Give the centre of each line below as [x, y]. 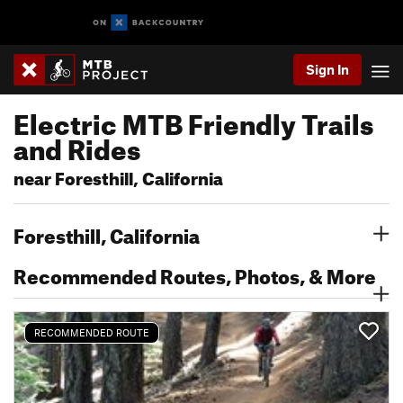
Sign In [327, 69]
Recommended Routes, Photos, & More [195, 273]
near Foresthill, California [118, 176]
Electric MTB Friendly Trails [193, 120]
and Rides [77, 145]
